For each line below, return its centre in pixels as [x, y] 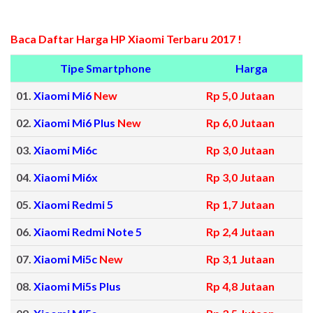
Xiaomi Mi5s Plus [77, 286]
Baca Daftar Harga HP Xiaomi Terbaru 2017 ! [126, 39]
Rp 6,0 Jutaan [240, 123]
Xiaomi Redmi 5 [73, 205]
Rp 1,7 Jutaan [240, 205]
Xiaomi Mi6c [65, 150]
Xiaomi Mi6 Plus [75, 123]
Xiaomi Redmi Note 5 [88, 232]
